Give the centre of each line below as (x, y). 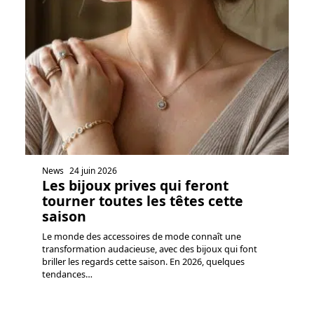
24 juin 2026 (94, 170)
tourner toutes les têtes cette (143, 200)
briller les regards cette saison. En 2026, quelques (143, 261)
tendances (64, 274)
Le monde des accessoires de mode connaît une (142, 236)
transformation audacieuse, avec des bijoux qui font (150, 248)
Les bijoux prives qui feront (135, 185)
